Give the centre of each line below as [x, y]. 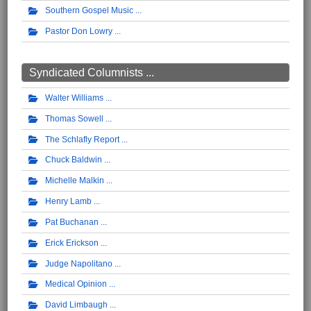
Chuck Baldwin [74, 160]
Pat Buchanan [72, 222]
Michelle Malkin [75, 181]
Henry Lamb [68, 202]
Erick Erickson [72, 243]
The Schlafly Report [82, 139]
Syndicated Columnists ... [92, 73]
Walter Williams [74, 98]
